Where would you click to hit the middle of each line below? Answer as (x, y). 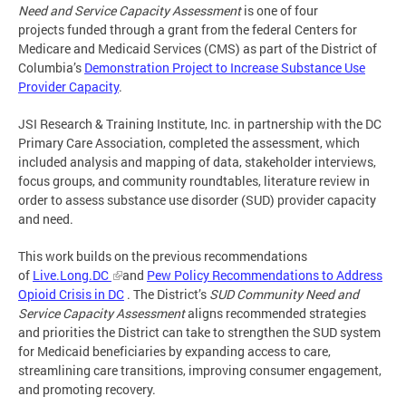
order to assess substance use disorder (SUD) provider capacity (197, 199)
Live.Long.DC (71, 275)
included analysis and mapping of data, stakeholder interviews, (197, 161)
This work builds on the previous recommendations (163, 256)
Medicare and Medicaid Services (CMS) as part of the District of (198, 48)
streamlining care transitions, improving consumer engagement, (200, 370)
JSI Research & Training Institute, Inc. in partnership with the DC (200, 123)
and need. (46, 218)
